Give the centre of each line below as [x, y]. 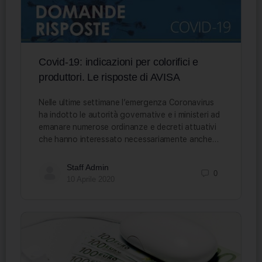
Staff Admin [88, 168]
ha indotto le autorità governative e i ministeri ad [129, 115]
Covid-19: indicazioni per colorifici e [118, 62]
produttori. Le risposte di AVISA [109, 77]
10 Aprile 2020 [91, 180]
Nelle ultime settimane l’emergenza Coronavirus [126, 103]
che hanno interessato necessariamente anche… [129, 139]
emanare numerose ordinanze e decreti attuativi [127, 127]
